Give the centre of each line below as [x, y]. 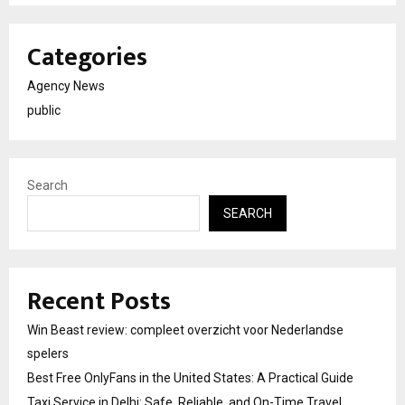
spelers [48, 354]
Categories [87, 58]
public [44, 111]
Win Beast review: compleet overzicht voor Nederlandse [185, 330]
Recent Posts [99, 302]
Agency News [66, 86]
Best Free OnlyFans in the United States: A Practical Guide [190, 378]
